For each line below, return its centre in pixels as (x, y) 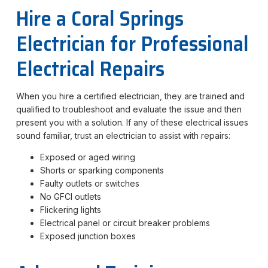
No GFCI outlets (70, 196)
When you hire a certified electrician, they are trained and (130, 96)
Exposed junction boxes (88, 236)
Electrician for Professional (132, 43)
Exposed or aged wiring (87, 157)
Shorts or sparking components (102, 170)
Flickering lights (70, 209)
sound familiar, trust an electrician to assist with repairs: (123, 135)
